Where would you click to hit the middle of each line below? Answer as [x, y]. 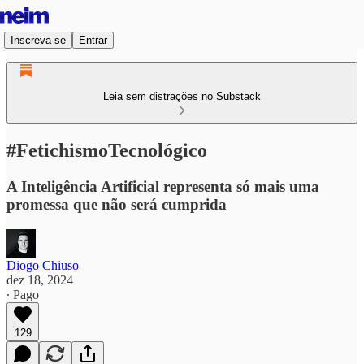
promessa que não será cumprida [117, 204]
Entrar [93, 40]
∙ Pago [23, 294]
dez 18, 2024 [40, 279]
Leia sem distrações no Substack [182, 96]
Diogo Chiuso [43, 265]
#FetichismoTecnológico [107, 150]
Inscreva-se [38, 40]
